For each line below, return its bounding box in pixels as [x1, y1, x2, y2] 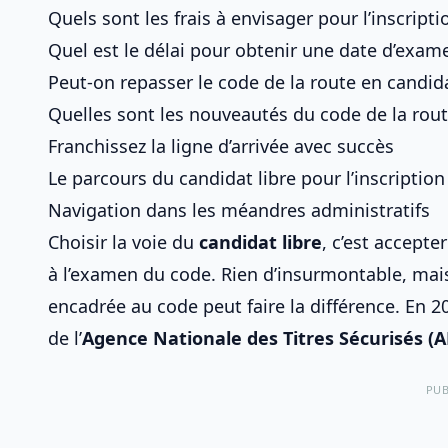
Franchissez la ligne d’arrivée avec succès [48, 134, 394, 158]
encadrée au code [48, 294, 198, 318]
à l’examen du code [48, 262, 211, 286]
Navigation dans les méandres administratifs [48, 198, 430, 222]
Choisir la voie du [48, 230, 199, 254]
